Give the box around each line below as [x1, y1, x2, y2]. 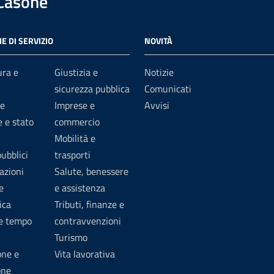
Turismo [54, 230, 87, 245]
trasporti [54, 147, 91, 162]
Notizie [144, 65, 174, 80]
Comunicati [144, 81, 191, 96]
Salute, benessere [54, 164, 128, 179]
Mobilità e [54, 131, 95, 146]
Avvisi [144, 98, 169, 113]
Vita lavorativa [54, 246, 115, 261]
